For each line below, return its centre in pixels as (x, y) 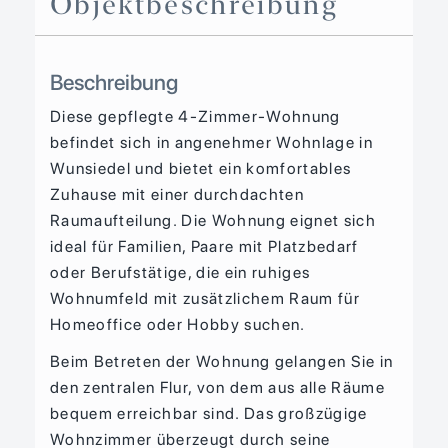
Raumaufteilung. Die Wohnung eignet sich (213, 221)
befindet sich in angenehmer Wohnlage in (212, 143)
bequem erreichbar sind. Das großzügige (209, 414)
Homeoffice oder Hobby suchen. (178, 325)
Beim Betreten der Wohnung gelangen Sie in (222, 362)
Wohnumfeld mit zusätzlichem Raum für (205, 299)
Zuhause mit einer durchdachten (177, 195)
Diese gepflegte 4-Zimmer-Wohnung (195, 117)
